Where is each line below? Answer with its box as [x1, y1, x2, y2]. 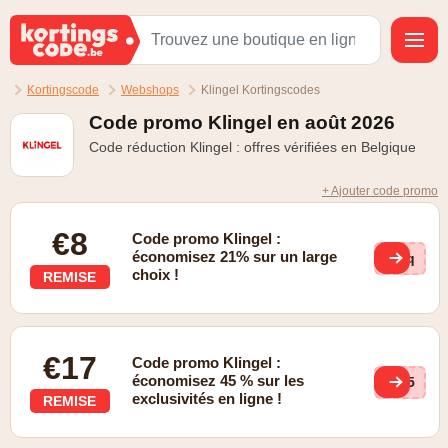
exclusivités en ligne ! [132, 390, 283, 407]
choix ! [132, 266, 180, 283]
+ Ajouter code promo [322, 184, 438, 198]
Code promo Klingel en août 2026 [89, 112, 395, 133]
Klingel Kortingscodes [201, 83, 320, 97]
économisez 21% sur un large [132, 248, 338, 265]
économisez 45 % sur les [132, 372, 305, 389]
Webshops [121, 83, 179, 97]
